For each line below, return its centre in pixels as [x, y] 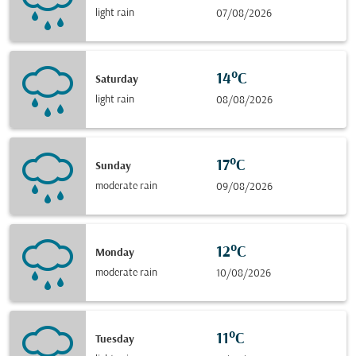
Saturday [117, 79]
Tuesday [115, 339]
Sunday [113, 166]
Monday [115, 253]
